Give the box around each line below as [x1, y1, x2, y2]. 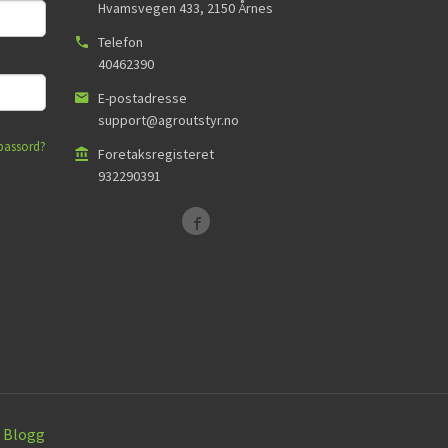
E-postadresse [98, 88, 187, 107]
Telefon [98, 33, 143, 52]
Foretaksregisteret [98, 144, 214, 163]
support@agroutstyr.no [98, 110, 239, 129]
